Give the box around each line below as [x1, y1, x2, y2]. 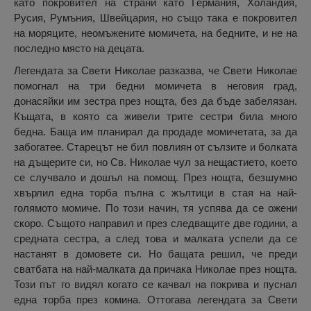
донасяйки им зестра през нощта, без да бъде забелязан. [14, 95, 297, 108]
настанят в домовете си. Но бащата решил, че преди [14, 248, 297, 260]
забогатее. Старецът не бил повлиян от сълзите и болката [14, 141, 297, 153]
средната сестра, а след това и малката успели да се [14, 233, 297, 245]
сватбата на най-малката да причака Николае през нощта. [14, 263, 297, 276]
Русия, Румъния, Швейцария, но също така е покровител [14, 12, 297, 24]
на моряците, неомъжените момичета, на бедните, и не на [14, 27, 297, 40]
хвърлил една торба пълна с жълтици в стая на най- [14, 187, 297, 199]
